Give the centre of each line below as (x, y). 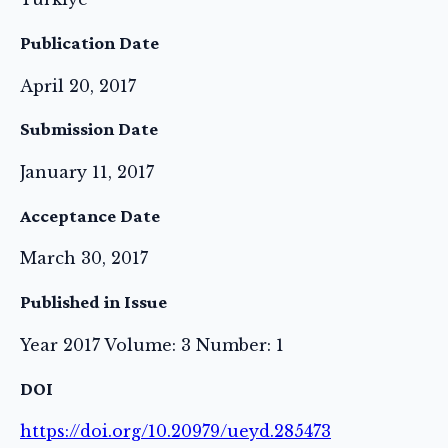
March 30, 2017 (84, 258)
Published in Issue (93, 302)
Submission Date (89, 129)
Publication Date (89, 42)
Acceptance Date (90, 215)
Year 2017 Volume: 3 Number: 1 (152, 344)
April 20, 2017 (78, 85)
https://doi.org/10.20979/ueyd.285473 (175, 431)
